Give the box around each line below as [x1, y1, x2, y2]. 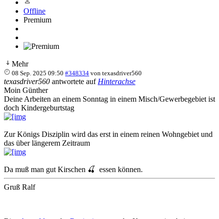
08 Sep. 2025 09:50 [12, 69, 64, 77]
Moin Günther [4, 86, 50, 94]
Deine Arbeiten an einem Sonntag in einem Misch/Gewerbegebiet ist [4, 94, 215, 103]
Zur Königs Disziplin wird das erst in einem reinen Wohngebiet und [4, 130, 213, 138]
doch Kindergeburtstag [4, 103, 76, 112]
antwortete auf [50, 77, 98, 86]
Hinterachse [98, 77, 135, 86]
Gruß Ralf [4, 182, 35, 191]
